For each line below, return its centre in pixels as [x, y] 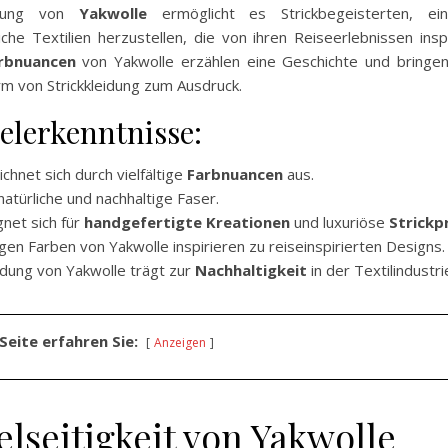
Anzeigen [180, 343]
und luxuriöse [339, 222]
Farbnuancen [235, 174]
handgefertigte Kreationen [187, 222]
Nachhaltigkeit [251, 270]
